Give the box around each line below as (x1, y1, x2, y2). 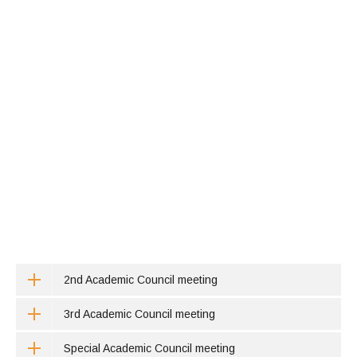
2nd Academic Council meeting (64, 273, 218, 286)
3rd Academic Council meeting (64, 308, 215, 320)
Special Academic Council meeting (64, 342, 235, 355)
